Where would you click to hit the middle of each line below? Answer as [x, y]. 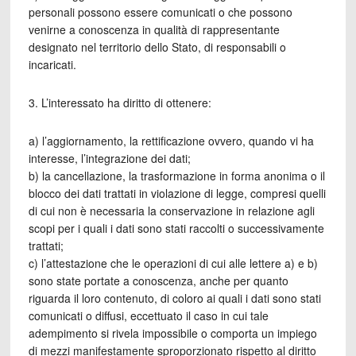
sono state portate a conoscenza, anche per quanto [158, 281]
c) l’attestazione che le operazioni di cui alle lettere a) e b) [173, 263]
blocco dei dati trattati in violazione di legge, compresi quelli [177, 193]
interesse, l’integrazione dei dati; [109, 158]
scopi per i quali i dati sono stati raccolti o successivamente [176, 228]
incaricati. [52, 64]
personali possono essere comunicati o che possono [160, 12]
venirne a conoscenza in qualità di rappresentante [154, 29]
